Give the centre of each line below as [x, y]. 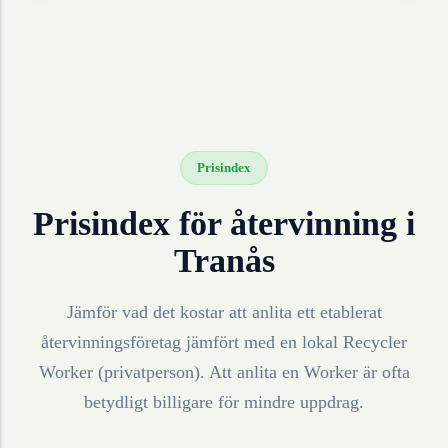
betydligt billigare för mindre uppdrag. [224, 402]
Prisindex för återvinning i [224, 224]
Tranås [224, 261]
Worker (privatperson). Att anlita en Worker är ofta [224, 372]
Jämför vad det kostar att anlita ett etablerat [224, 312]
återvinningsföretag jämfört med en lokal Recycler [224, 342]
